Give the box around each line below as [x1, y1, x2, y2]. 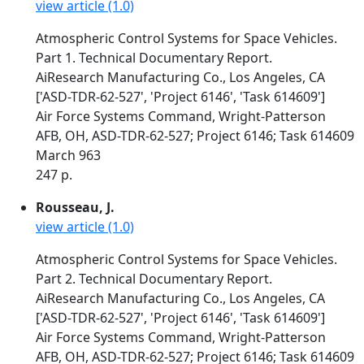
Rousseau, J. [36, 198, 115, 216]
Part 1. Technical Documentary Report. [36, 49, 272, 67]
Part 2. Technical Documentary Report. [36, 270, 272, 288]
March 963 [36, 146, 101, 164]
